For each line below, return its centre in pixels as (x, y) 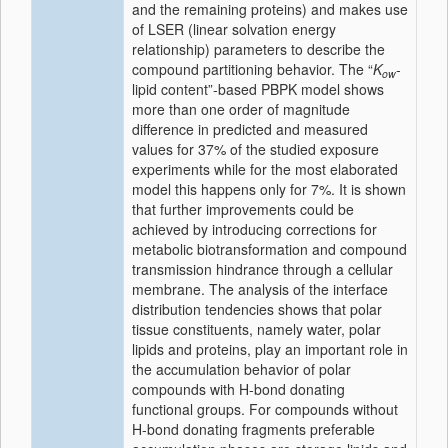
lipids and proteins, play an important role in (270, 349)
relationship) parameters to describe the (258, 49)
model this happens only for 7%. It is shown (269, 189)
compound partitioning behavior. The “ (252, 69)
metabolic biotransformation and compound (269, 249)
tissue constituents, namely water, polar (256, 329)
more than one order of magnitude (241, 109)
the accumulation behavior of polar (241, 369)
